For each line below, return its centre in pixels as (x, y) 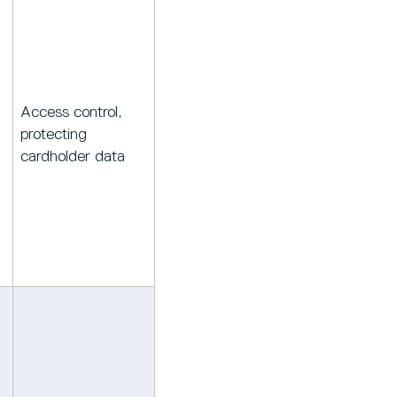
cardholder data (73, 157)
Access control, (71, 113)
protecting (54, 135)
